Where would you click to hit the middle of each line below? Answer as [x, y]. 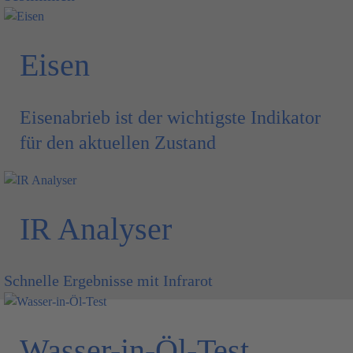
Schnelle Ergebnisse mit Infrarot [108, 281]
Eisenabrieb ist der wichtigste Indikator [170, 117]
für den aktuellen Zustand [118, 143]
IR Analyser [96, 229]
